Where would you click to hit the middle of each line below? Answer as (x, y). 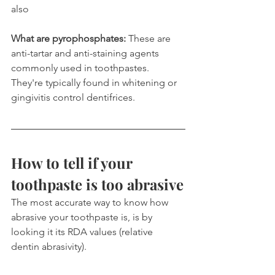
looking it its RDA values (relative (83, 231)
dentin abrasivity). (49, 246)
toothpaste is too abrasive (97, 184)
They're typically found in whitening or (95, 82)
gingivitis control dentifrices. (73, 97)
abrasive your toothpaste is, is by (83, 217)
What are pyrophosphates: (68, 38)
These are (149, 38)
